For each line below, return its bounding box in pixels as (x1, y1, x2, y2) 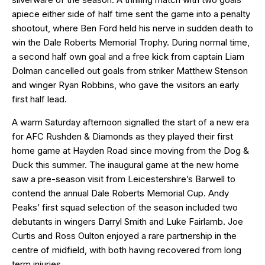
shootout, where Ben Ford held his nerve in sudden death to (12, 22, 253, 34)
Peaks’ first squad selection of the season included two (12, 201, 238, 213)
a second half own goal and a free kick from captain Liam (12, 50, 244, 62)
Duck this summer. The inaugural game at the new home (12, 159, 239, 170)
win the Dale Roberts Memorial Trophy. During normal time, (12, 36, 250, 48)
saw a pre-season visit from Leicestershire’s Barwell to (12, 173, 235, 185)
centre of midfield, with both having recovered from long (12, 244, 241, 256)
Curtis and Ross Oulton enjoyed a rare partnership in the (12, 230, 237, 241)
